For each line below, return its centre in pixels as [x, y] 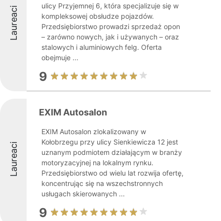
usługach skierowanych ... [83, 194]
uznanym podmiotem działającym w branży [112, 152]
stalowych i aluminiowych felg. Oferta [102, 47]
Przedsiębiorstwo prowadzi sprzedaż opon [111, 26]
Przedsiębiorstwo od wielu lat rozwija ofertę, [112, 173]
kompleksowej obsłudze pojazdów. [98, 16]
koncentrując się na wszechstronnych [102, 183]
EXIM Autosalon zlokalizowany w [94, 131]
